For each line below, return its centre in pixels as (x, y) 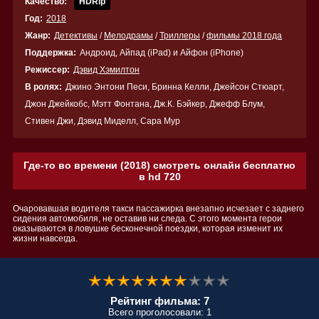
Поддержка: (51, 53)
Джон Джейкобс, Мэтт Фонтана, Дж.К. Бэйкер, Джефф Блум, (145, 104)
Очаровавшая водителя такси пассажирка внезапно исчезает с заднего (158, 209)
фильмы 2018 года (244, 36)
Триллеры (180, 36)
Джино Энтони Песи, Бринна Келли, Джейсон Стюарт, (175, 87)
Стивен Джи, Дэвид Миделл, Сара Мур (103, 121)
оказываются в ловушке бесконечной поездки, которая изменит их (148, 229)
